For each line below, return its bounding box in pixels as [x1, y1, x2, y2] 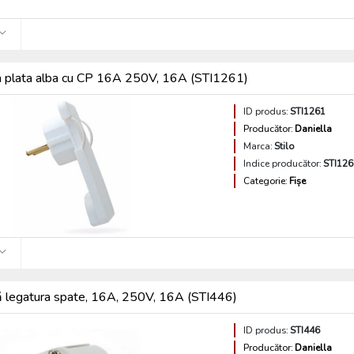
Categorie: [243, 175, 288, 187]
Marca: [243, 140, 273, 153]
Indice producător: [243, 157, 322, 170]
